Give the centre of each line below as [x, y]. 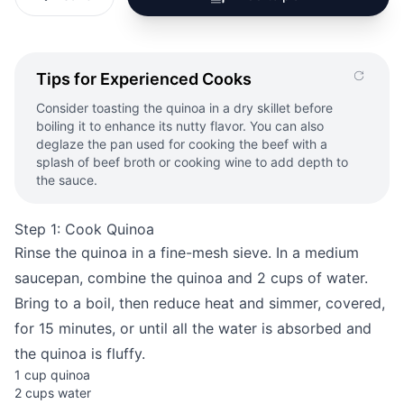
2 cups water [53, 393]
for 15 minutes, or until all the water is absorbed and [193, 328]
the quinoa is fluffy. [80, 353]
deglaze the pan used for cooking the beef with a [182, 144]
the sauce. [67, 180]
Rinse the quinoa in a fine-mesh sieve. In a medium [187, 252]
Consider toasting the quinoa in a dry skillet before [184, 108]
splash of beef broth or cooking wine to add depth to [192, 162]
